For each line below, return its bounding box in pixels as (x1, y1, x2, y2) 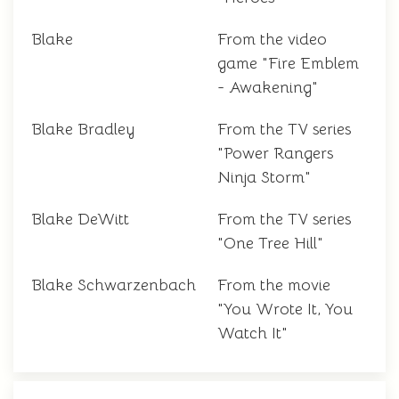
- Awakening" (217, 77, 318, 98)
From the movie (217, 275, 330, 296)
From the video (217, 29, 327, 50)
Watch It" (217, 323, 288, 344)
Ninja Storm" (217, 167, 311, 188)
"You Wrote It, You (217, 299, 353, 320)
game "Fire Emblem (217, 53, 359, 74)
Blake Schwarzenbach (31, 275, 196, 296)
